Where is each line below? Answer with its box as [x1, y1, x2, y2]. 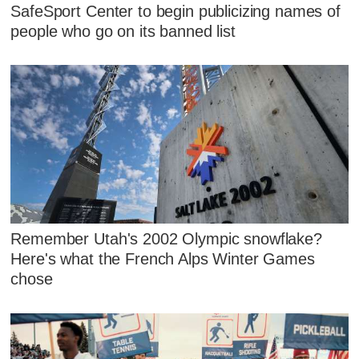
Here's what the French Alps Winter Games [10, 250, 315, 268]
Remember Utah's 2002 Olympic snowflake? [10, 230, 322, 248]
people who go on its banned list [10, 22, 236, 40]
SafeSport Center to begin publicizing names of [10, 2, 341, 20]
